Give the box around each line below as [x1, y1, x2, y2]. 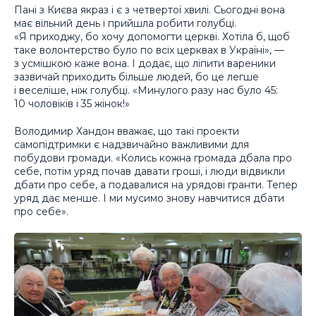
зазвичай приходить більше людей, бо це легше [14, 71, 259, 84]
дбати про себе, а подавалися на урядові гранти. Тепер [14, 178, 298, 191]
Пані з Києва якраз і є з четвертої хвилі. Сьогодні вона [14, 4, 285, 17]
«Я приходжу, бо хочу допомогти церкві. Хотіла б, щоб [14, 30, 290, 44]
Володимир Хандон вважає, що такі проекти [14, 124, 239, 138]
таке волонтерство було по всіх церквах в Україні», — [14, 44, 284, 57]
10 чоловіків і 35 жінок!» [14, 97, 130, 111]
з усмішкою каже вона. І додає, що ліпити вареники [14, 57, 276, 71]
